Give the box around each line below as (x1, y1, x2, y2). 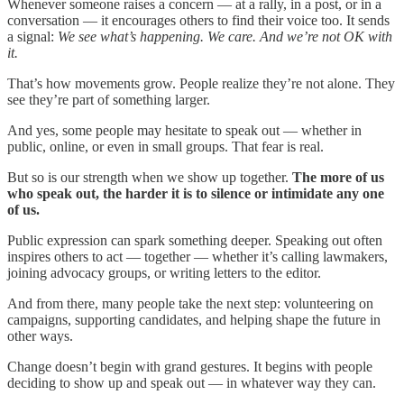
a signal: (7, 28, 58, 44)
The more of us (292, 169, 384, 185)
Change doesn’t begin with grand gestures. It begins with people (7, 358, 372, 374)
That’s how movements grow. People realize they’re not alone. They (7, 75, 395, 91)
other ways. (7, 327, 73, 344)
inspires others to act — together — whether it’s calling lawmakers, (7, 248, 388, 264)
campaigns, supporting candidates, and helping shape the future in (7, 311, 381, 327)
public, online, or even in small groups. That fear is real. (7, 138, 324, 154)
